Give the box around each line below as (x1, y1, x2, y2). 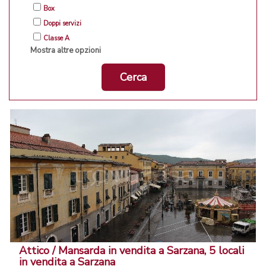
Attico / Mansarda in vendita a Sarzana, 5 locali (19, 243, 244, 258)
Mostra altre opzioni (30, 45, 101, 56)
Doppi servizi (43, 19, 81, 28)
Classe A (43, 34, 69, 43)
